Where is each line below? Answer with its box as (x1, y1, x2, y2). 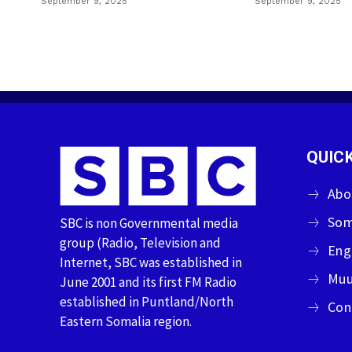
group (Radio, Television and (60, 234, 221, 252)
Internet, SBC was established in (60, 254, 242, 272)
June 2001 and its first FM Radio (60, 273, 236, 291)
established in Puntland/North (60, 293, 233, 311)
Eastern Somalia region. (60, 313, 192, 331)
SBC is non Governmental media (60, 214, 238, 233)
